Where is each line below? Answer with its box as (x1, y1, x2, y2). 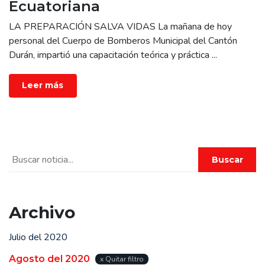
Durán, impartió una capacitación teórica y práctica (9, 48, 212, 62)
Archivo (9, 202, 75, 222)
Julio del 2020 (9, 230, 67, 244)
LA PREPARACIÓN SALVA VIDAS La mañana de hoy (9, 20, 232, 33)
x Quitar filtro (100, 254, 144, 264)
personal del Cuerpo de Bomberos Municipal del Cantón (9, 34, 237, 47)
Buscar (211, 154, 243, 165)
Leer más (22, 80, 64, 91)
